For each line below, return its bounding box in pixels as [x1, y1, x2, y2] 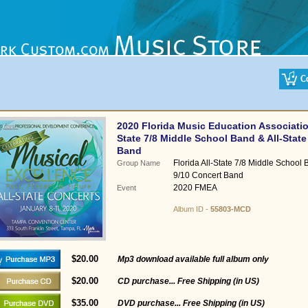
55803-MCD [210, 205, 251, 213]
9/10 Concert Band [173, 170, 243, 180]
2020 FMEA [173, 183, 217, 192]
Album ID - [173, 205, 210, 213]
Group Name [116, 159, 160, 167]
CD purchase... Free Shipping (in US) [117, 276, 259, 286]
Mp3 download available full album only [117, 254, 269, 264]
